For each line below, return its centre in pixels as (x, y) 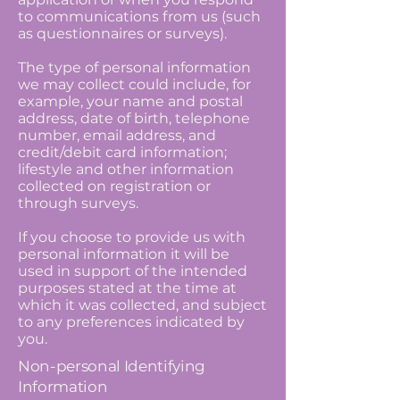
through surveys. (78, 203)
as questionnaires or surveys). (122, 33)
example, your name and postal (130, 101)
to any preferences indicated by (131, 322)
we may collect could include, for (134, 84)
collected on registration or (114, 186)
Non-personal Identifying (112, 366)
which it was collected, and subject (142, 305)
